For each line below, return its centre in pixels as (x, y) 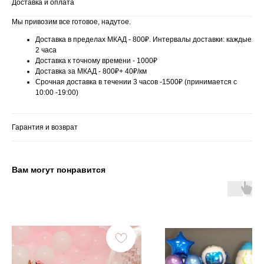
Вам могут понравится (59, 170)
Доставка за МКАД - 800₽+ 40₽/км (91, 72)
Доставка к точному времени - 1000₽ (96, 61)
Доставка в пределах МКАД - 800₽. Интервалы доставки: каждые (143, 40)
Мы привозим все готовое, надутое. (71, 22)
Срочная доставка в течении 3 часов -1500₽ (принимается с (136, 82)
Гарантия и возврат (45, 128)
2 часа (46, 50)
